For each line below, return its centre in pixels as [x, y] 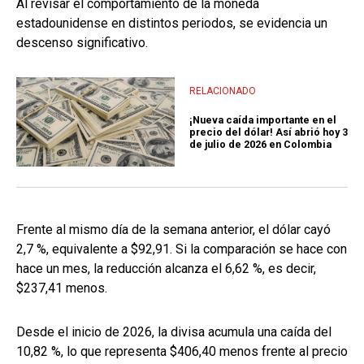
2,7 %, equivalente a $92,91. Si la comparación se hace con [182, 249]
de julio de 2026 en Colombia [260, 144]
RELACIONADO [223, 91]
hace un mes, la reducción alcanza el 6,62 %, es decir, [166, 269]
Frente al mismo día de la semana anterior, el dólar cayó [173, 230]
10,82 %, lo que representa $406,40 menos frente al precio [182, 352]
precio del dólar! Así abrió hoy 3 [269, 132]
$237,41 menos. [62, 288]
